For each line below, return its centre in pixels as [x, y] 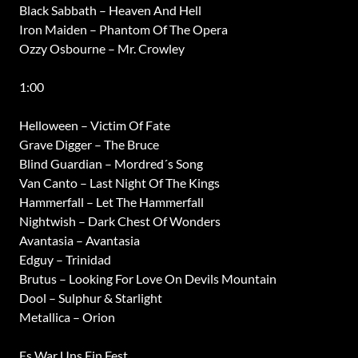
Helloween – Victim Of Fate [94, 125]
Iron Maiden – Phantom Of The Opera [123, 29]
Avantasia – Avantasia [79, 240]
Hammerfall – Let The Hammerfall [111, 202]
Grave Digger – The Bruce [89, 144]
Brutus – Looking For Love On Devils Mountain [147, 278]
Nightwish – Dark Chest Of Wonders [119, 221]
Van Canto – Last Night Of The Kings [119, 183]
